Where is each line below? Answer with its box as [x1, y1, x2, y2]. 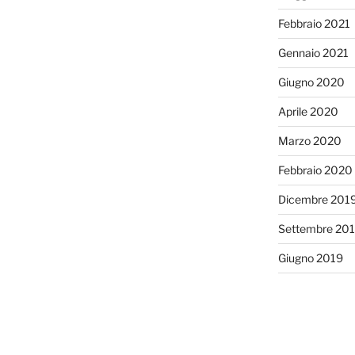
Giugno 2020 [277, 74, 345, 89]
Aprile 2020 [277, 104, 338, 118]
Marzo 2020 [277, 133, 342, 147]
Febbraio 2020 [277, 162, 353, 177]
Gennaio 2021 [277, 45, 349, 59]
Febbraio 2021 [277, 16, 350, 30]
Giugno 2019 [277, 250, 343, 265]
